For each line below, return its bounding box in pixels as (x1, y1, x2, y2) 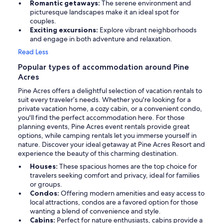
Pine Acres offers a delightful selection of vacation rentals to (18, 86, 202, 96)
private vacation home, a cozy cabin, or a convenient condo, (18, 104, 202, 113)
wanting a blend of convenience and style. (30, 207, 161, 216)
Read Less (18, 47, 48, 57)
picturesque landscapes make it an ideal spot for (30, 7, 179, 17)
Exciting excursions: (30, 25, 100, 35)
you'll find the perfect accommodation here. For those (18, 113, 185, 122)
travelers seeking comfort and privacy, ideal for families (30, 171, 200, 180)
